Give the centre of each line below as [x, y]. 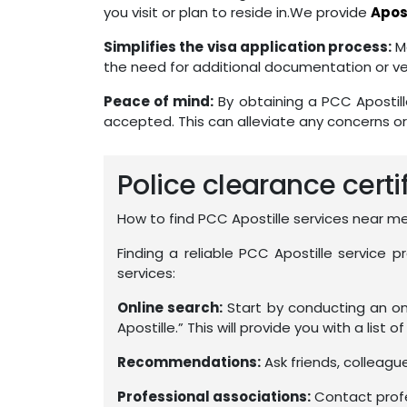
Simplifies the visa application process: [248, 47]
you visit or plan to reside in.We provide [237, 12]
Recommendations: [189, 362]
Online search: [170, 308]
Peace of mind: [159, 101]
